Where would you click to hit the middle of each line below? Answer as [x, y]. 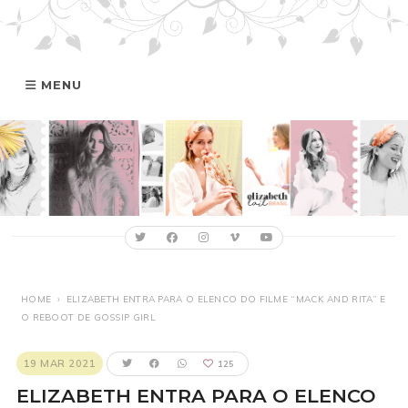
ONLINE [60, 340]
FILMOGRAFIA [81, 289]
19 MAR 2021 [60, 363]
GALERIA [64, 187]
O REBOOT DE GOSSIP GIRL [88, 317]
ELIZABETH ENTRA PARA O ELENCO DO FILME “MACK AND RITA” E [226, 299]
